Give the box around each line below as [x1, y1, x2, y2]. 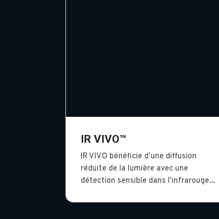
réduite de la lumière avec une [81, 164, 189, 174]
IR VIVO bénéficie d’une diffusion [81, 152, 197, 162]
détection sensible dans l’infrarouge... [81, 176, 216, 186]
